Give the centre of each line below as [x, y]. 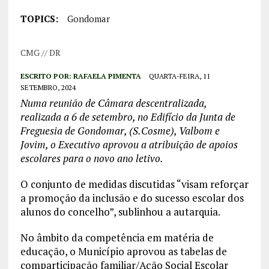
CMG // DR [40, 53]
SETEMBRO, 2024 [48, 88]
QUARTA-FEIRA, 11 [179, 76]
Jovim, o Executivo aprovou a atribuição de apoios [129, 145]
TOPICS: [39, 19]
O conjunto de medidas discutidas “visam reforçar [134, 184]
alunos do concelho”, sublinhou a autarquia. [120, 212]
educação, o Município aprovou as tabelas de [123, 252]
